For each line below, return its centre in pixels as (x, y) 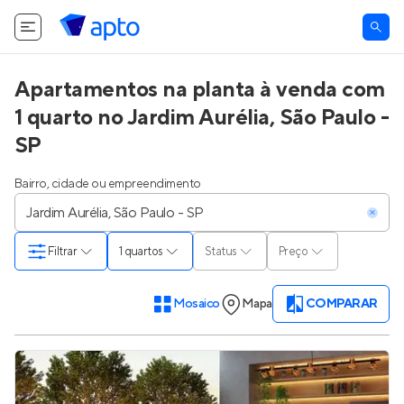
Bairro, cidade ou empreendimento (108, 184)
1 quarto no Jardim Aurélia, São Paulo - (202, 118)
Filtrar (63, 251)
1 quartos (143, 251)
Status (221, 251)
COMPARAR (342, 304)
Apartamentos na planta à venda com (200, 90)
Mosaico (196, 304)
